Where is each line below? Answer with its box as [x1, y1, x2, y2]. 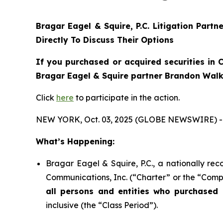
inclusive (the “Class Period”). [46, 200, 158, 210]
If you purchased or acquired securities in [36, 56, 219, 67]
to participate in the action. [74, 92, 180, 103]
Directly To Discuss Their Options [36, 34, 174, 45]
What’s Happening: [36, 136, 114, 146]
